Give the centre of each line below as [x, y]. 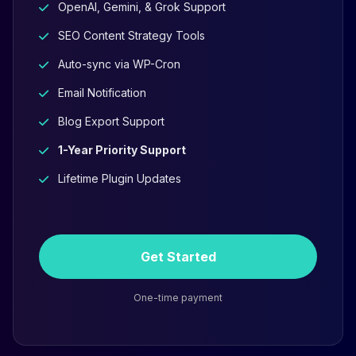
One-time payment [178, 297]
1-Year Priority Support [122, 149]
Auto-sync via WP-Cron [119, 64]
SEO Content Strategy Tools [132, 35]
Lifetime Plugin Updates [120, 178]
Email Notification [102, 92]
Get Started [178, 256]
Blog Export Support [111, 121]
